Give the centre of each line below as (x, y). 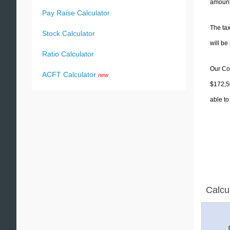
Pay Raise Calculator (76, 13)
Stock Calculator (69, 33)
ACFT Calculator (69, 74)
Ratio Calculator (68, 54)
